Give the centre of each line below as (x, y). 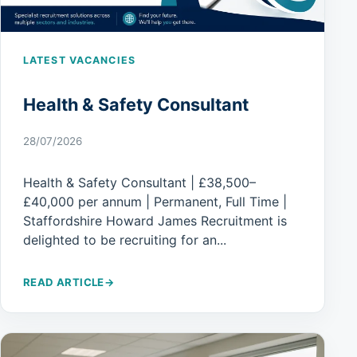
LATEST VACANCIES (79, 61)
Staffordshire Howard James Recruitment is (155, 221)
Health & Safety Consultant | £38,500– (139, 183)
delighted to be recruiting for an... (125, 240)
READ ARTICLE (64, 282)
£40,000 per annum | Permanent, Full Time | (155, 202)
